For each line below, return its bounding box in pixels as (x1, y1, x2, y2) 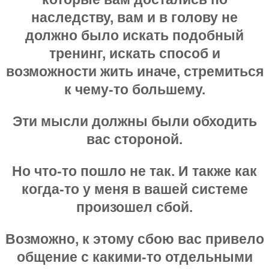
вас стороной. (86, 131, 183, 147)
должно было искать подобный (25, 27, 244, 43)
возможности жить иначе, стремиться (5, 63, 264, 79)
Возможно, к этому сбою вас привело (5, 231, 264, 247)
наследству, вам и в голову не (31, 9, 238, 25)
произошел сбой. (76, 199, 193, 215)
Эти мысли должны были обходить (12, 113, 257, 129)
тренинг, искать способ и (49, 45, 220, 61)
